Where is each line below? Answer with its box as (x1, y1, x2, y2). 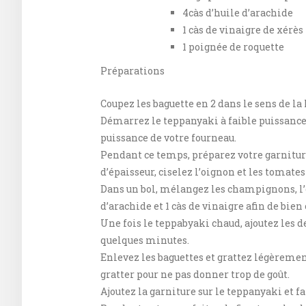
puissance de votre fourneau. (100, 131, 236, 144)
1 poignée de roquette (182, 40, 284, 53)
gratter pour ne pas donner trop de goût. (100, 268, 290, 281)
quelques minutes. (100, 234, 189, 247)
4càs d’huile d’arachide (182, 6, 293, 19)
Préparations (100, 64, 165, 77)
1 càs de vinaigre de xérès (182, 23, 303, 36)
